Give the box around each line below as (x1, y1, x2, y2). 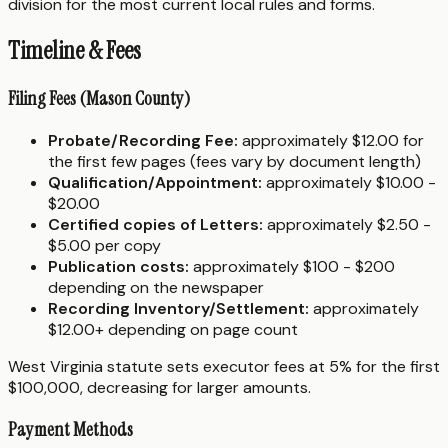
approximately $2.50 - (263, 214, 431, 235)
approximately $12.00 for (238, 130, 424, 151)
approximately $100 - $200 (189, 256, 395, 277)
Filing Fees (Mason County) (8, 86, 190, 112)
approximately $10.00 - (262, 172, 436, 193)
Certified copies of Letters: (48, 214, 263, 235)
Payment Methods (8, 416, 133, 442)
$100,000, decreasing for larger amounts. (8, 377, 311, 398)
